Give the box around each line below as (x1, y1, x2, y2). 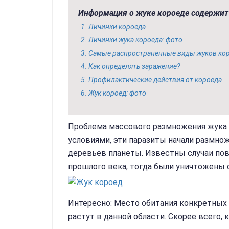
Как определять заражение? (88, 62, 180, 71)
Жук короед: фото (88, 89, 146, 97)
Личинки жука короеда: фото (88, 36, 182, 44)
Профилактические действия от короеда (88, 76, 222, 84)
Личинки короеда (88, 22, 146, 31)
